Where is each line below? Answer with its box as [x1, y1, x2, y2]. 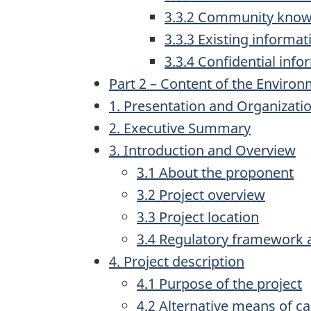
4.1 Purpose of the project [137, 274, 302, 293]
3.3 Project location [137, 208, 259, 226]
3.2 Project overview [137, 185, 265, 204]
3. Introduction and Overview [109, 141, 296, 160]
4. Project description [109, 252, 244, 271]
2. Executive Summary [109, 119, 251, 137]
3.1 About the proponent [137, 163, 294, 182]
